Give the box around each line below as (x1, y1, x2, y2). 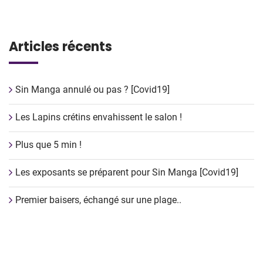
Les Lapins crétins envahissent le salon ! (15, 112, 182, 123)
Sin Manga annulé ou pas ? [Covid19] (15, 84, 170, 95)
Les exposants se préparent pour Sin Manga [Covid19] (15, 167, 238, 178)
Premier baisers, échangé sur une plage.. (15, 194, 181, 205)
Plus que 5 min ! (15, 139, 82, 150)
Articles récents (9, 38, 112, 56)
